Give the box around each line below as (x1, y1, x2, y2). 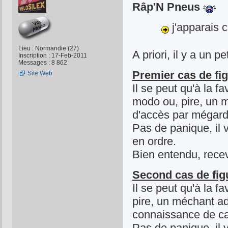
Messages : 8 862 (18, 59, 67, 67)
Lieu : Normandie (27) (18, 45, 79, 52)
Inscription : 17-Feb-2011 (18, 52, 87, 60)
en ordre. (132, 135, 176, 148)
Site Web (27, 70, 52, 77)
